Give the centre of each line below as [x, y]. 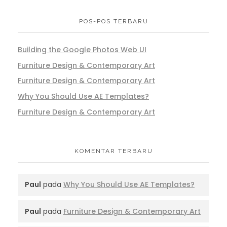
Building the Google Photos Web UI [82, 49]
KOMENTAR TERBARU [113, 151]
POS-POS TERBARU [113, 22]
